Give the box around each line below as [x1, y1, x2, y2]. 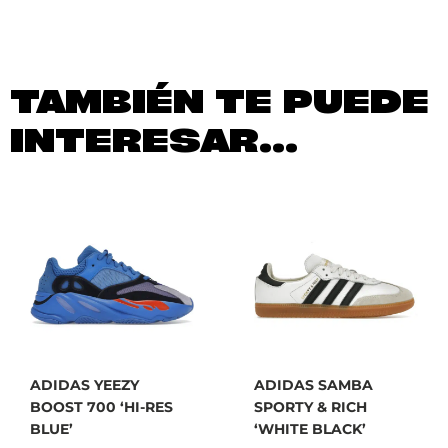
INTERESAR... [10, 122, 298, 159]
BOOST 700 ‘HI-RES [30, 399, 173, 416]
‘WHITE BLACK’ [254, 421, 366, 438]
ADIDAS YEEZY [30, 377, 139, 394]
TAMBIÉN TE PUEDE [10, 83, 429, 120]
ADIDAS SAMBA [254, 377, 373, 394]
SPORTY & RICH [254, 399, 367, 416]
